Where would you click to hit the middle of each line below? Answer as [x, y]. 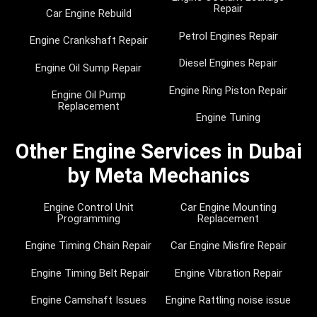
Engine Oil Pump [88, 95]
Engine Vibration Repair [228, 273]
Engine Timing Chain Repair [89, 246]
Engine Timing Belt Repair [88, 273]
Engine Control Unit [88, 207]
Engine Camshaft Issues [88, 300]
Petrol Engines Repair [228, 36]
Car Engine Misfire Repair [228, 246]
